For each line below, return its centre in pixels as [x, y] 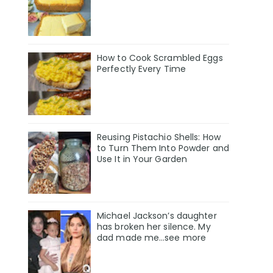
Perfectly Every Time [141, 69]
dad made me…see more [152, 238]
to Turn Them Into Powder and [163, 148]
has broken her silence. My [154, 227]
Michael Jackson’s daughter [157, 216]
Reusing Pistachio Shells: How [159, 137]
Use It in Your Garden [142, 159]
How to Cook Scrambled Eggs [160, 58]
